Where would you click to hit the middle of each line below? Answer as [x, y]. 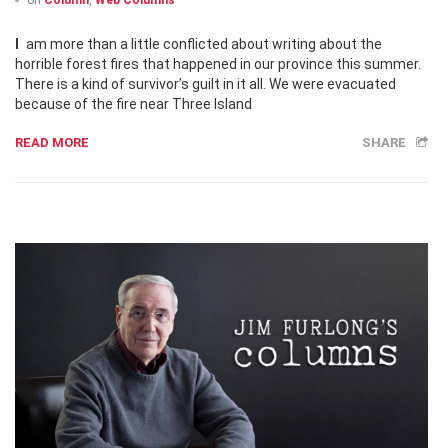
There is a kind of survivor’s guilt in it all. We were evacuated [205, 84]
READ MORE [52, 143]
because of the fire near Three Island [133, 104]
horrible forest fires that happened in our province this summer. [218, 64]
